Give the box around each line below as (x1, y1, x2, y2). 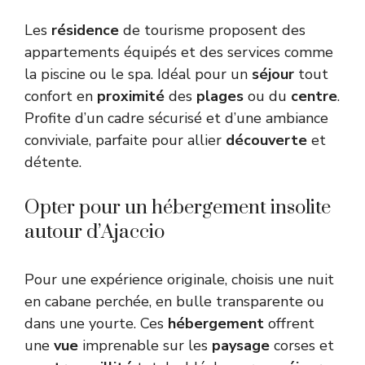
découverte (226, 130, 307, 150)
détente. (24, 152, 81, 172)
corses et (270, 335, 334, 355)
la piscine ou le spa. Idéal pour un (24, 64, 252, 84)
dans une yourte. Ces (24, 313, 168, 333)
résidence (51, 20, 119, 40)
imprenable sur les (78, 335, 212, 355)
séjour (252, 64, 294, 84)
